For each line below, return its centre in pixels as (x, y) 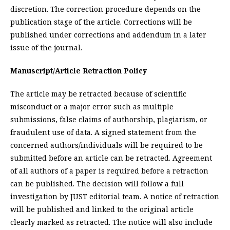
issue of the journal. (46, 48)
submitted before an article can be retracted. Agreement (111, 158)
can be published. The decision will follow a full (97, 184)
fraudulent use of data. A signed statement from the (103, 132)
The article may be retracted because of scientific (98, 94)
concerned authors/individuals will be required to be (107, 145)
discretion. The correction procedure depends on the (106, 9)
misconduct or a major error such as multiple (92, 107)
